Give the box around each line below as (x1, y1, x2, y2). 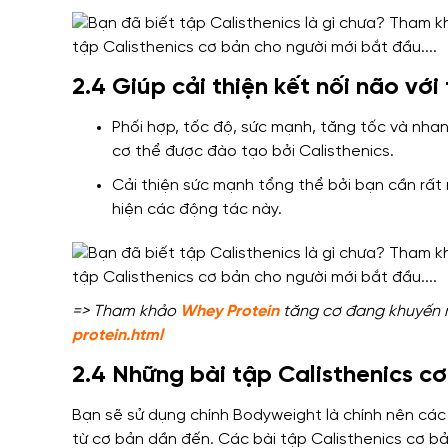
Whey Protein (180, 303, 279, 321)
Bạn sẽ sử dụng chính (72, 407, 229, 425)
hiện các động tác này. (112, 201, 282, 219)
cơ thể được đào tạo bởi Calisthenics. (112, 143, 394, 161)
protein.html (72, 327, 163, 345)
